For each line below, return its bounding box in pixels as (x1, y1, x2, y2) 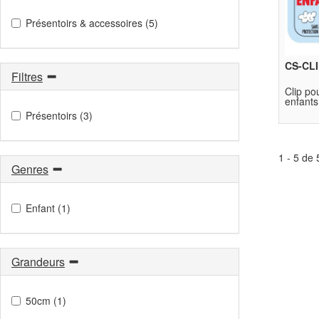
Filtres (11, 68, 43, 85)
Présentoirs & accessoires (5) (26, 15, 158, 30)
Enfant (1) (26, 200, 70, 215)
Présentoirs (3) (26, 108, 93, 122)
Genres (11, 160, 48, 177)
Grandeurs (11, 253, 65, 270)
